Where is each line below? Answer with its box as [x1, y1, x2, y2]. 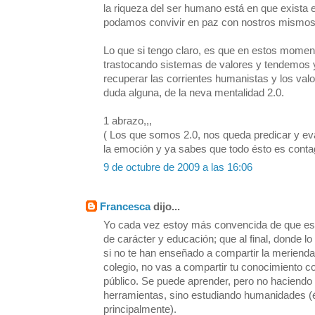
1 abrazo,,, [103, 115, 152, 127]
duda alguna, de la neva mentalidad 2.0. [103, 87, 284, 99]
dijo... [150, 201, 180, 213]
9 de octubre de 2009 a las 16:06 [103, 162, 252, 174]
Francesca [100, 201, 150, 213]
